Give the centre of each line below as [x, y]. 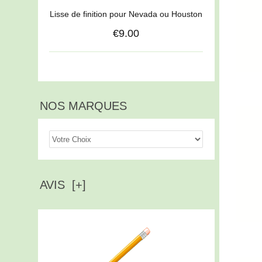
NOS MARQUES [83, 106]
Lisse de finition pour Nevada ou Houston [126, 14]
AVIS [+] [63, 185]
